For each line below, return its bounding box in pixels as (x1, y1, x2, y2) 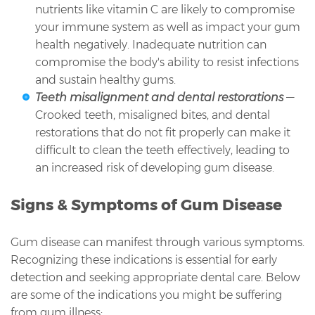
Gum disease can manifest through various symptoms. (11, 236, 304, 250)
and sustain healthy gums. (35, 73, 176, 87)
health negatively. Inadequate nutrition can (35, 38, 266, 52)
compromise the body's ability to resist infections (35, 56, 299, 70)
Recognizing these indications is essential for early (11, 253, 277, 267)
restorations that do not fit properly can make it (35, 126, 290, 140)
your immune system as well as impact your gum (35, 20, 300, 34)
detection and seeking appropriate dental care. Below (11, 271, 300, 285)
